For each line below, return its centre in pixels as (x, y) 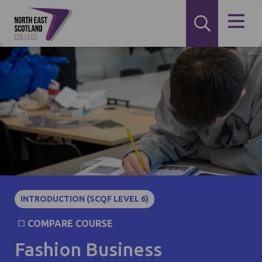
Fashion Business (88, 249)
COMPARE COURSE (70, 223)
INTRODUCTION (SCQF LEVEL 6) (85, 199)
